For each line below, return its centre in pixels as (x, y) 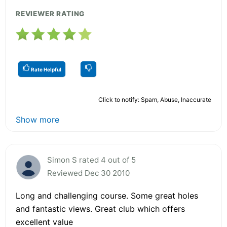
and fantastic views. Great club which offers (100, 209)
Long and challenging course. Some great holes (107, 195)
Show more (37, 119)
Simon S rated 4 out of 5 (91, 160)
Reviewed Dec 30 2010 (88, 173)
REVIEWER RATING (50, 13)
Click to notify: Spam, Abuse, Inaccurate (155, 99)
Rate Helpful (46, 69)
